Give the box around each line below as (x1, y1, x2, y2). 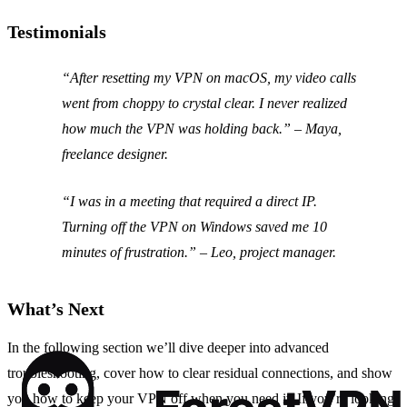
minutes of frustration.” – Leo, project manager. (62, 244, 336, 261)
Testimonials (7, 22, 106, 43)
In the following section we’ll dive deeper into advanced (7, 340, 329, 356)
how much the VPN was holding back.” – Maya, (62, 121, 342, 137)
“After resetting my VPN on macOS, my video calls (62, 70, 356, 86)
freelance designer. (62, 146, 168, 163)
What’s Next (7, 299, 104, 320)
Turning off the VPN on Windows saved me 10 (62, 219, 327, 235)
